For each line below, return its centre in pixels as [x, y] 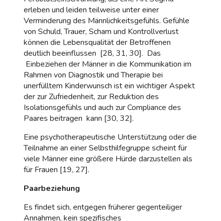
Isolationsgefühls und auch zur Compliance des [102, 107]
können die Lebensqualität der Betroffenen [97, 42]
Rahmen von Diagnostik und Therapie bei [93, 75]
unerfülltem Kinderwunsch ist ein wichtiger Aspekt [109, 86]
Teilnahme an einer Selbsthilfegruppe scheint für [105, 148]
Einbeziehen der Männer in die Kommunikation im [108, 64]
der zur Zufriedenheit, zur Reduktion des [91, 96]
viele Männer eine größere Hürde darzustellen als [108, 159]
